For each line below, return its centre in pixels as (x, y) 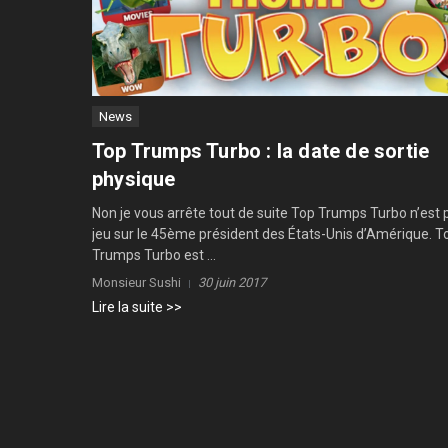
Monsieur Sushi (136, 283)
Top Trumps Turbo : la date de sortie (261, 151)
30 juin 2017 (232, 283)
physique (134, 179)
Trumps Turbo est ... (154, 255)
